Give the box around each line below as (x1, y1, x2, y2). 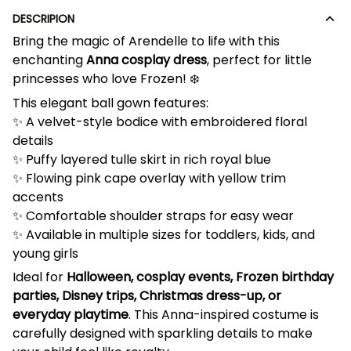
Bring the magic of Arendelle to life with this (13, 32, 280, 51)
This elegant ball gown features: (13, 93, 208, 112)
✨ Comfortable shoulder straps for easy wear (13, 206, 294, 225)
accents (13, 187, 63, 206)
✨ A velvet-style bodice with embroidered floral (13, 112, 307, 131)
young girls (13, 244, 78, 262)
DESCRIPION (13, 10, 74, 27)
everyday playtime (13, 306, 128, 324)
